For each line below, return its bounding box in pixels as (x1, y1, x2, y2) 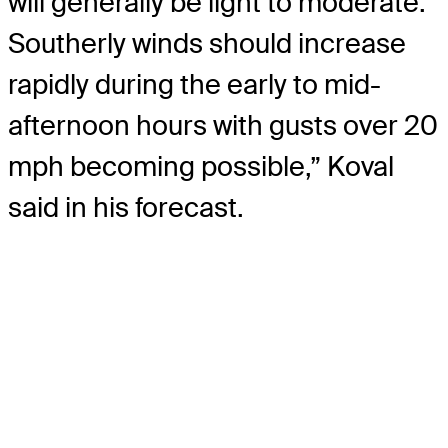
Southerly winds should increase (8, 25, 406, 61)
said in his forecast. (8, 189, 244, 225)
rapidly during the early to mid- (8, 66, 381, 102)
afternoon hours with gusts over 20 (8, 107, 438, 143)
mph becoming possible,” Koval (8, 148, 394, 184)
